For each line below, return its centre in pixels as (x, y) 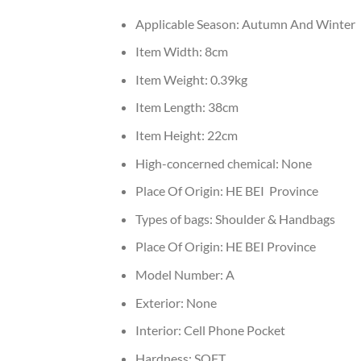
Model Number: (180, 274)
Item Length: (171, 107)
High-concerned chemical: (208, 163)
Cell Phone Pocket (234, 330)
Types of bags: (175, 218)
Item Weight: (172, 79)
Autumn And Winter (298, 23)
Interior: (159, 330)
